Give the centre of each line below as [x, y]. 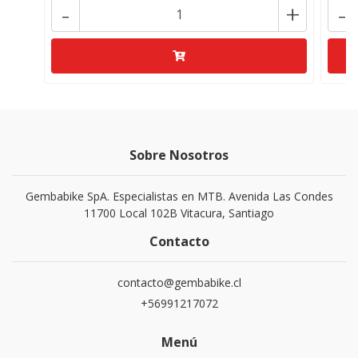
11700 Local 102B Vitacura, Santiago [179, 213]
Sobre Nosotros [179, 155]
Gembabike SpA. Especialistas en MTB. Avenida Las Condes [179, 196]
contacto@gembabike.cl [179, 282]
